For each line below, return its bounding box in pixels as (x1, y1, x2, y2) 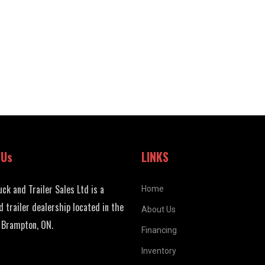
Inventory (141, 246, 176, 256)
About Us (141, 205, 176, 215)
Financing (141, 225, 177, 235)
